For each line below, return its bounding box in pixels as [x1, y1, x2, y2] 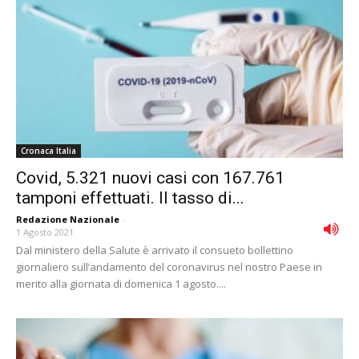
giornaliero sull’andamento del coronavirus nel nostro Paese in [16, 259, 322, 274]
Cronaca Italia [21, 144, 76, 156]
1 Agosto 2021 [16, 225, 74, 238]
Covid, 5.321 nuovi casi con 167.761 [16, 167, 284, 188]
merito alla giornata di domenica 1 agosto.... [16, 276, 226, 291]
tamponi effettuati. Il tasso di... [16, 188, 244, 208]
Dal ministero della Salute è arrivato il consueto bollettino [16, 242, 293, 257]
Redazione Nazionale [16, 212, 119, 225]
